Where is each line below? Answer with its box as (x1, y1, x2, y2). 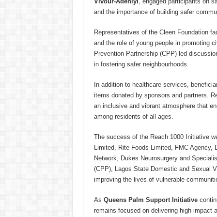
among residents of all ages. (93, 113, 173, 121)
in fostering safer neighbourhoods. (93, 61, 189, 68)
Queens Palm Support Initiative (103, 196, 198, 204)
